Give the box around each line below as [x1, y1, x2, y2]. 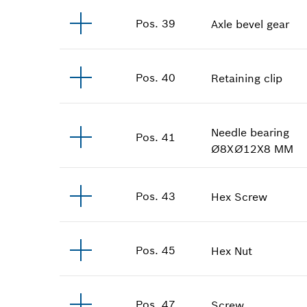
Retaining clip [211, 71, 283, 85]
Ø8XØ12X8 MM [211, 141, 294, 156]
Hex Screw [211, 189, 268, 204]
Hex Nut [211, 243, 253, 258]
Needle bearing [211, 125, 290, 139]
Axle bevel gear [211, 16, 290, 31]
